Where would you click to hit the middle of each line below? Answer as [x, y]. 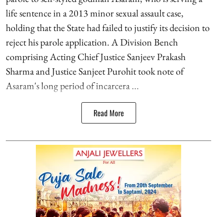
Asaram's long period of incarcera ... [72, 86]
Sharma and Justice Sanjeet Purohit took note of [95, 71]
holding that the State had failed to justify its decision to [108, 28]
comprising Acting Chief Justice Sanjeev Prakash [96, 57]
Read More [108, 113]
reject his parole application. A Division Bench [92, 42]
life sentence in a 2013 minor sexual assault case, [95, 13]
